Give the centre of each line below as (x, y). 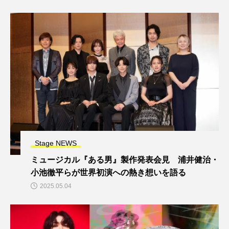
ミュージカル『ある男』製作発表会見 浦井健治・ (125, 159)
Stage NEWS (56, 143)
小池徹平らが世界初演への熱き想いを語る (108, 172)
